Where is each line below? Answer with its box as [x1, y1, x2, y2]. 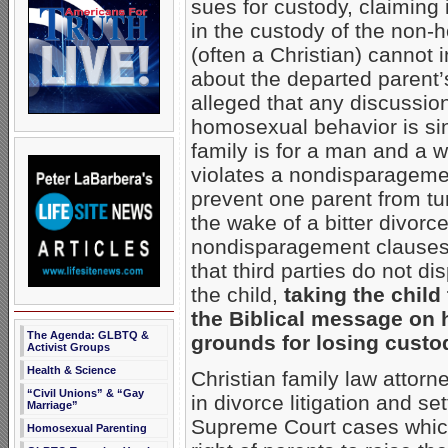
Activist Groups [27, 341, 110, 353]
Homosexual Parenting [27, 422, 147, 434]
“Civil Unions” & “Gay [27, 387, 144, 399]
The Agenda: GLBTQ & [27, 329, 149, 341]
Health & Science [27, 364, 116, 376]
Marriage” [27, 399, 78, 411]
